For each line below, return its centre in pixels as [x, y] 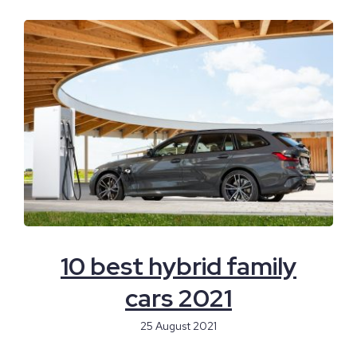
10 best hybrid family [178, 266]
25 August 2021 [178, 326]
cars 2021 [178, 298]
